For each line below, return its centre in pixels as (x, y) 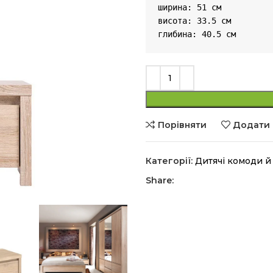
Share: (160, 180)
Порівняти (182, 125)
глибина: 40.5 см (197, 34)
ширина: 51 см (190, 7)
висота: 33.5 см (194, 21)
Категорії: (169, 161)
